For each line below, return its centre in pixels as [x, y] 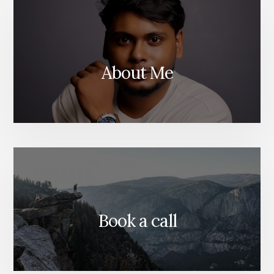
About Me [137, 73]
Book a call [137, 220]
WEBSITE [176, 13]
